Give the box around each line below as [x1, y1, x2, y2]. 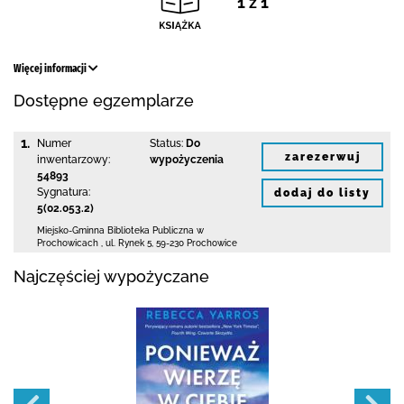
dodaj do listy [274, 186, 371, 199]
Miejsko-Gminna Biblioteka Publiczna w [37, 225, 204, 235]
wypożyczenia [149, 153, 224, 166]
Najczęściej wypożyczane [14, 267, 209, 286]
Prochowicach [37, 238, 98, 248]
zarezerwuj [284, 150, 361, 163]
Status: [149, 137, 183, 150]
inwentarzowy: [37, 153, 110, 166]
